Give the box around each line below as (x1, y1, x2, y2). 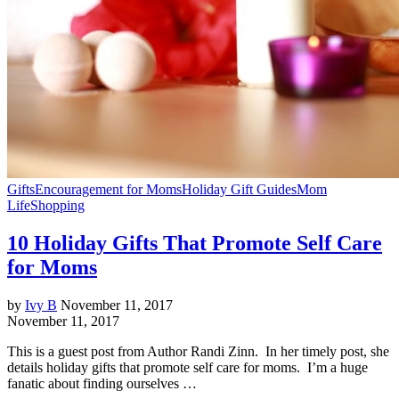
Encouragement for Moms (35, 181, 182, 197)
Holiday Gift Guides (182, 181, 297, 197)
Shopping (30, 197, 85, 213)
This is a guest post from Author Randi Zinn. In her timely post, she (7, 343, 389, 359)
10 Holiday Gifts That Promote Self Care (7, 231, 382, 255)
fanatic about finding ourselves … (7, 375, 197, 391)
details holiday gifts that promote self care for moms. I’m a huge (7, 359, 368, 375)
